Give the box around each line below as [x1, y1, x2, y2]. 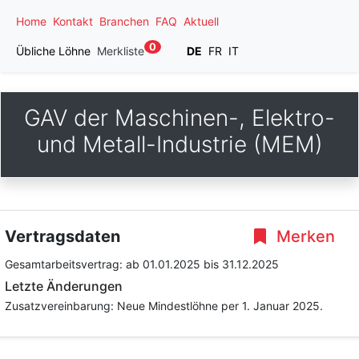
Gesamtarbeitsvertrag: [5, 257, 126, 271]
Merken [272, 227, 335, 246]
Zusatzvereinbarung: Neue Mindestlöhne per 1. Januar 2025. [5, 299, 323, 313]
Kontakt [53, 14, 93, 28]
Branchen [99, 14, 149, 28]
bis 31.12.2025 [204, 257, 279, 271]
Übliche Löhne [16, 44, 91, 58]
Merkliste [97, 44, 144, 58]
